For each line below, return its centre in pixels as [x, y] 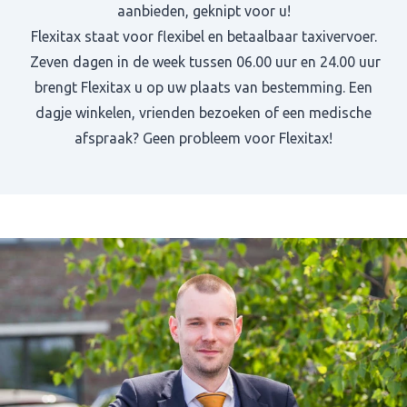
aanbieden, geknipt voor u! [203, 11]
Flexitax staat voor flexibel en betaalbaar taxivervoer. [203, 36]
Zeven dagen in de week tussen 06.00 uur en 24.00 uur [203, 62]
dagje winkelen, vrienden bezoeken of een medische [203, 113]
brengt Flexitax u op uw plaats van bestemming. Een [203, 87]
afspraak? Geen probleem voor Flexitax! [203, 138]
